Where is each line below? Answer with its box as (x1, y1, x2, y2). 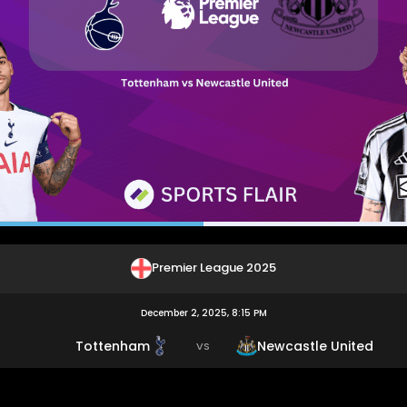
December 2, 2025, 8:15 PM (140, 305, 267, 320)
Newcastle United (257, 336, 374, 355)
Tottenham (74, 336, 150, 355)
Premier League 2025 (152, 258, 276, 276)
